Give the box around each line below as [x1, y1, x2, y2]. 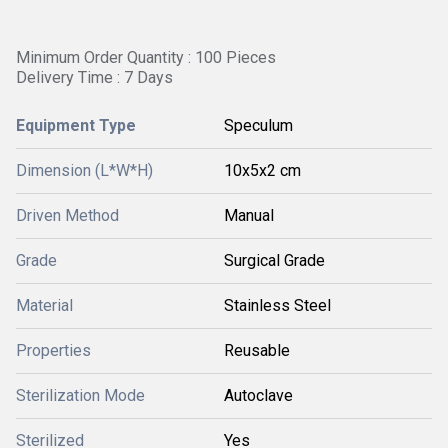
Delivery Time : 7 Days [16, 68, 173, 87]
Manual [224, 206, 274, 225]
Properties [16, 341, 91, 360]
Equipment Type [16, 116, 136, 135]
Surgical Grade [224, 251, 325, 270]
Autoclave [224, 386, 293, 405]
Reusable [224, 341, 290, 360]
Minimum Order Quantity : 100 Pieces [16, 48, 276, 67]
